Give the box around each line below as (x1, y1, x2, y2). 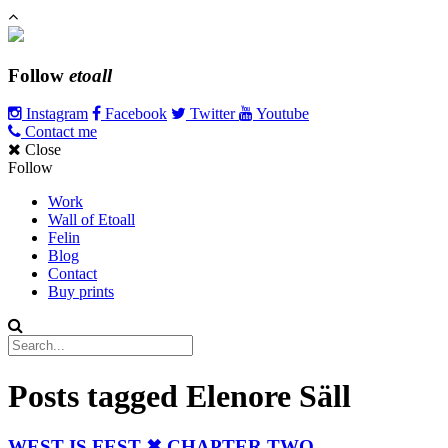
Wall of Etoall (48, 211, 135, 229)
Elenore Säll (186, 377, 351, 414)
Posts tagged (8, 377, 186, 414)
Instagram (22, 105, 88, 123)
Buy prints (48, 283, 114, 301)
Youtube (253, 105, 309, 123)
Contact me (21, 123, 97, 141)
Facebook (101, 105, 167, 123)
